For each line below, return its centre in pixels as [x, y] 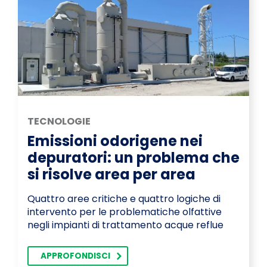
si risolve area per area [111, 175]
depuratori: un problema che [133, 158]
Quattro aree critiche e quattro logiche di [124, 199]
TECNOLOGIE [59, 122]
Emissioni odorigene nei [115, 141]
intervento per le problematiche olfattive [125, 212]
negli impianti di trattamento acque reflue [125, 225]
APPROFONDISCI [75, 256]
